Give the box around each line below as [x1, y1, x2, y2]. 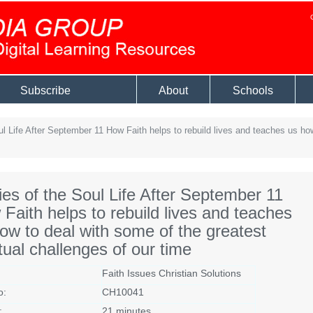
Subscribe [20, 84, 71, 96]
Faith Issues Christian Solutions [101, 267, 241, 279]
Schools [232, 84, 273, 96]
